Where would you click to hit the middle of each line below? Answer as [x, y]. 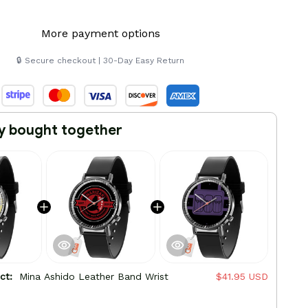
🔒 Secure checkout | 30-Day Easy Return [101, 61]
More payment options [100, 33]
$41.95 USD [242, 277]
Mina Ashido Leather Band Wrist [93, 277]
